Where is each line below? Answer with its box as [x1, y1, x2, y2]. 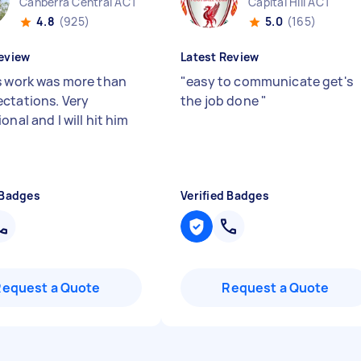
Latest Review [180, 49, 259, 64]
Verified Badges [180, 188, 269, 203]
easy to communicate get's [186, 73, 353, 90]
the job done [180, 92, 261, 110]
